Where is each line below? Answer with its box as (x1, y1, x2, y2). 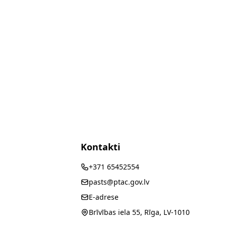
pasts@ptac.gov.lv (89, 177, 149, 187)
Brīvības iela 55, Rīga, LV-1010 (89, 207, 190, 217)
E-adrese (89, 192, 119, 202)
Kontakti (81, 141, 120, 153)
